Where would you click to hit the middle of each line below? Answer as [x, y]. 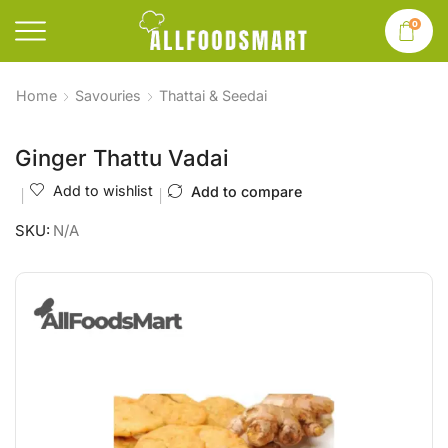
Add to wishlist [103, 190]
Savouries [108, 95]
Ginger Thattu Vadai [122, 158]
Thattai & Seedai [213, 95]
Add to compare [246, 191]
